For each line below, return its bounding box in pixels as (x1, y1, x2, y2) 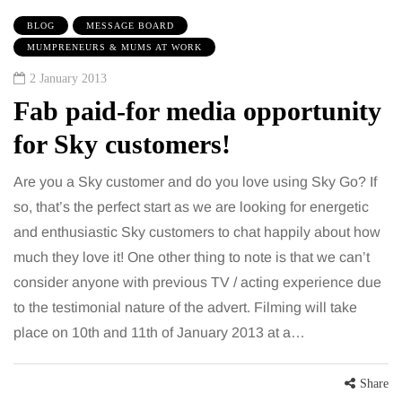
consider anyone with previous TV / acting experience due (13, 275, 381, 291)
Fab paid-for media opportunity (13, 96, 381, 127)
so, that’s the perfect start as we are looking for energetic (13, 199, 369, 215)
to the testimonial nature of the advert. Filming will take (13, 300, 357, 316)
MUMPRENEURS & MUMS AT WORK (27, 42, 202, 53)
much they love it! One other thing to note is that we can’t (13, 249, 370, 266)
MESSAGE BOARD (86, 21, 174, 31)
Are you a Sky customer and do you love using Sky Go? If (13, 174, 377, 190)
